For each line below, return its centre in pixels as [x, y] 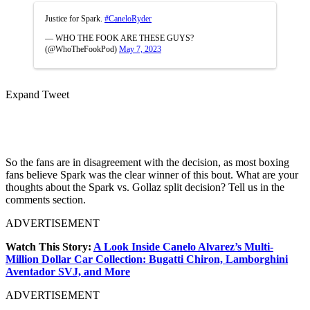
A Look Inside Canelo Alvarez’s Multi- [183, 246]
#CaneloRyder [128, 18]
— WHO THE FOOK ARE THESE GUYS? [119, 38]
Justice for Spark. [75, 18]
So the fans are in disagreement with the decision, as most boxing [147, 162]
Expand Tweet [37, 94]
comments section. [46, 199]
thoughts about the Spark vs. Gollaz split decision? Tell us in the [145, 187]
